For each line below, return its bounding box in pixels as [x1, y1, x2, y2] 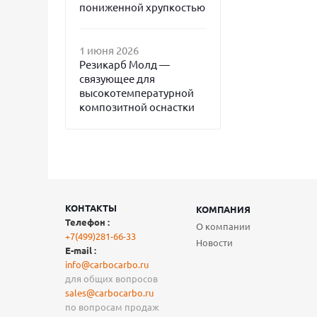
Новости [196, 236, 233, 249]
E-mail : [65, 244, 96, 257]
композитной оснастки [79, 99, 195, 113]
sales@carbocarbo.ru [65, 287, 154, 299]
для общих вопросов [65, 272, 158, 285]
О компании [196, 220, 250, 233]
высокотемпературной [79, 85, 194, 99]
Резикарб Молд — [79, 57, 170, 71]
